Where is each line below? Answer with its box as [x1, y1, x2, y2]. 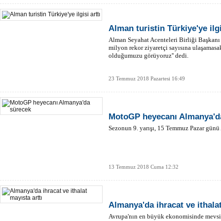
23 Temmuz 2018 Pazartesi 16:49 [109, 75, 185, 81]
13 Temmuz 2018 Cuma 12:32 [109, 164, 179, 170]
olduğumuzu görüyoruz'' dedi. [109, 52, 188, 59]
